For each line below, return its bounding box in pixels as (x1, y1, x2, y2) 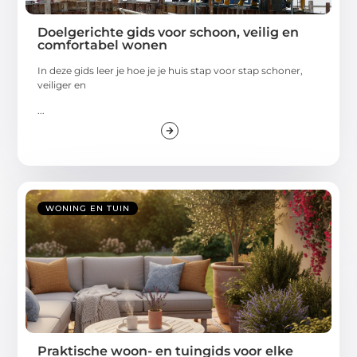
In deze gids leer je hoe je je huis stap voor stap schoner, (37, 64, 304, 76)
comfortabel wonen (37, 37, 168, 53)
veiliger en (37, 78, 87, 91)
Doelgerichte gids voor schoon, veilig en (37, 24, 300, 40)
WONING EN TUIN (45, 202, 131, 214)
